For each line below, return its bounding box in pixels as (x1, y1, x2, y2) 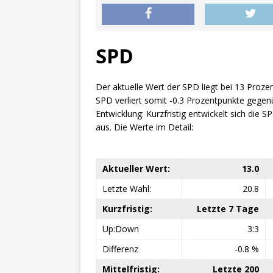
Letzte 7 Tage (197, 203, 259, 214)
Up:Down (102, 223, 139, 235)
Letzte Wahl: (102, 183, 151, 194)
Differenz (102, 243, 138, 255)
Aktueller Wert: (102, 163, 170, 174)
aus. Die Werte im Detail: (96, 121, 193, 133)
